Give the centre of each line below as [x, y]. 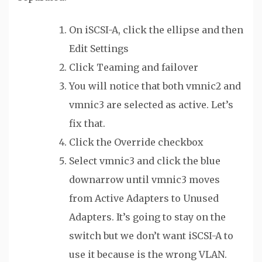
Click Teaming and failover [134, 68]
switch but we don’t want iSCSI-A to [151, 236]
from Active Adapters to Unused [144, 199]
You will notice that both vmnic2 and [155, 86]
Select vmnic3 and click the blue [145, 161]
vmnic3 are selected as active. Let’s [151, 105]
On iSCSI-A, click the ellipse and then [156, 30]
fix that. [87, 124]
